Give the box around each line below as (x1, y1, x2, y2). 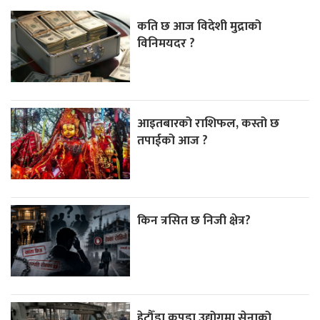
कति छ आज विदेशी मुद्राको (137, 15, 262, 36)
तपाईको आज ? (137, 129, 209, 151)
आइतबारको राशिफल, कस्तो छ (137, 112, 280, 134)
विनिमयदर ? (137, 32, 196, 54)
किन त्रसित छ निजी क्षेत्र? (137, 209, 251, 231)
